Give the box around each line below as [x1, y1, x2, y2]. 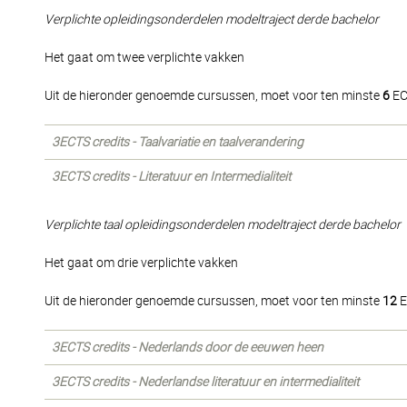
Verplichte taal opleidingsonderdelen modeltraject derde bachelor [45, 217, 401, 232]
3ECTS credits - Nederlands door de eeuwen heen [52, 340, 323, 354]
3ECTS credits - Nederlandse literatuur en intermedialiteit [52, 374, 359, 389]
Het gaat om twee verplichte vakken [45, 50, 244, 65]
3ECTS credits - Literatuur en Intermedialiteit [52, 169, 291, 184]
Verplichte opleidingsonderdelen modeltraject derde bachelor [45, 12, 379, 26]
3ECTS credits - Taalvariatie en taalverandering [52, 134, 303, 149]
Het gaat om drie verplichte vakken [45, 255, 238, 270]
